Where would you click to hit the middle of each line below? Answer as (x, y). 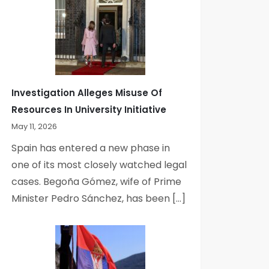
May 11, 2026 (35, 126)
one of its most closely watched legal (99, 165)
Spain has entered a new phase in (91, 148)
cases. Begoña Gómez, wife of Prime (97, 181)
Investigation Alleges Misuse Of (87, 92)
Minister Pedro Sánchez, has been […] (99, 198)
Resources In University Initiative (89, 109)
